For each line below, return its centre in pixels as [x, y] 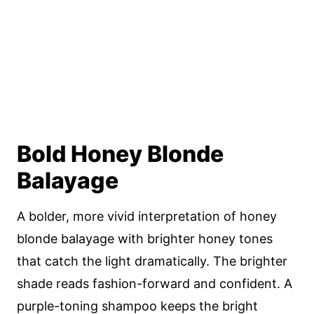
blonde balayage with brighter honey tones [145, 239]
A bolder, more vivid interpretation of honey [147, 216]
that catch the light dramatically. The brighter [152, 261]
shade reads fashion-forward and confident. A [155, 284]
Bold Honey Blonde [120, 154]
